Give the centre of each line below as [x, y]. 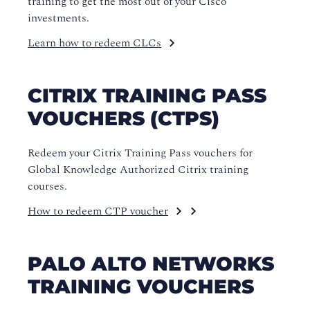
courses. [47, 186]
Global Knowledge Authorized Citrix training [138, 170]
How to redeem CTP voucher [98, 211]
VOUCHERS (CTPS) [124, 118]
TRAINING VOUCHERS [141, 286]
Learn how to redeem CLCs [94, 43]
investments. [58, 18]
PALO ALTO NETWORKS [151, 264]
